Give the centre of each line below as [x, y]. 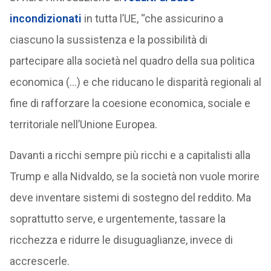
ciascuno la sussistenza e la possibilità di [108, 40]
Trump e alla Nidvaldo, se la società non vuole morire [134, 176]
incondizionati [45, 18]
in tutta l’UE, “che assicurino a [152, 18]
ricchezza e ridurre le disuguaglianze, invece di [121, 240]
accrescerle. [39, 261]
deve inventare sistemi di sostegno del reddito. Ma [130, 198]
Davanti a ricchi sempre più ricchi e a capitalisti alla [130, 155]
